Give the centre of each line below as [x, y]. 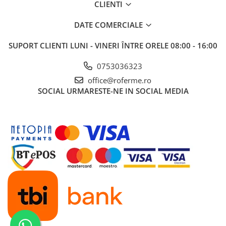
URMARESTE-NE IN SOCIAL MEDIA [127, 91]
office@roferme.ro [119, 80]
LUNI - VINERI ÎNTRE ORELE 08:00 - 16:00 [144, 45]
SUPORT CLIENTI [39, 45]
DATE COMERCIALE [109, 24]
